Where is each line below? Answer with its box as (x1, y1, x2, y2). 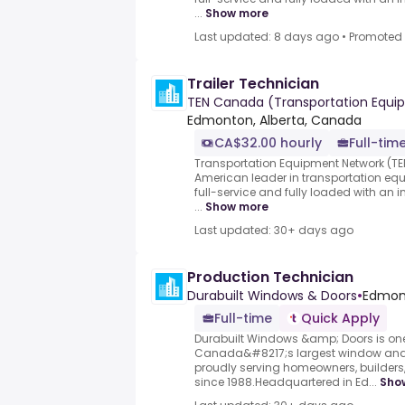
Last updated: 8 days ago (194, 29, 339, 45)
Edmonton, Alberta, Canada (187, 111, 362, 130)
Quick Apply (301, 309, 380, 328)
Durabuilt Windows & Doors (187, 287, 357, 306)
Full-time (214, 309, 272, 328)
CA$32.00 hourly (214, 134, 322, 153)
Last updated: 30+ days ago (194, 222, 353, 239)
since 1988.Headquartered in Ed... (194, 374, 377, 391)
